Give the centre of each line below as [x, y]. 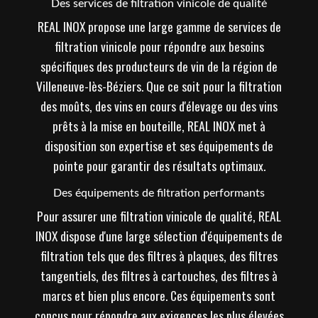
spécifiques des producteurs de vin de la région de [159, 66]
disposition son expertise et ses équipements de [159, 145]
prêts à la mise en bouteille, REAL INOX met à [159, 125]
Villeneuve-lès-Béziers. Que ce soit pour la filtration [159, 86]
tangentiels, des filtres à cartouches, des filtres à [159, 275]
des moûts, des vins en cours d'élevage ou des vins [159, 105]
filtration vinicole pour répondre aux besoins [159, 46]
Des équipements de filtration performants [159, 193]
